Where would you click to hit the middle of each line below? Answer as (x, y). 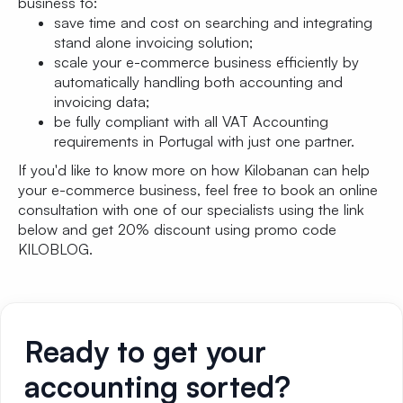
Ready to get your (146, 352)
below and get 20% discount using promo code (177, 230)
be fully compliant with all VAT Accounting (191, 122)
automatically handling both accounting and (198, 82)
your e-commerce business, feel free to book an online (198, 190)
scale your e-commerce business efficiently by (206, 63)
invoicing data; (102, 102)
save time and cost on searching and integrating (213, 23)
